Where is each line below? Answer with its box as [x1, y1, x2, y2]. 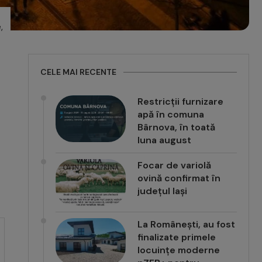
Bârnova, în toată [137, 121, 216, 134]
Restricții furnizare [137, 95, 224, 108]
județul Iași [137, 185, 188, 198]
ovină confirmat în [137, 172, 221, 185]
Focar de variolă [137, 159, 212, 172]
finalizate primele [137, 231, 216, 244]
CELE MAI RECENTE [40, 67, 117, 78]
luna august [137, 134, 192, 147]
